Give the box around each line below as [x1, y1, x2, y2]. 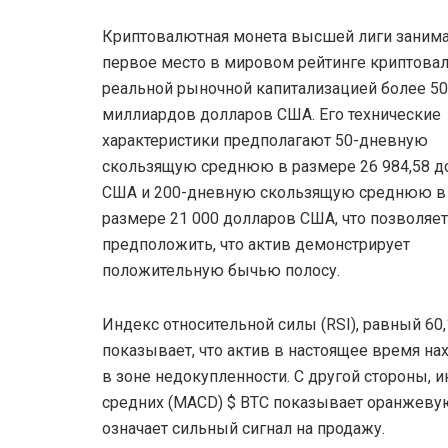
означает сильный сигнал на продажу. [102, 419, 385, 439]
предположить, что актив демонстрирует [102, 235, 410, 255]
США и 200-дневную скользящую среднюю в [102, 183, 446, 203]
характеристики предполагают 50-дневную [102, 131, 428, 151]
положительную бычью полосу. [102, 261, 340, 281]
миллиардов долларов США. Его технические [102, 105, 441, 125]
